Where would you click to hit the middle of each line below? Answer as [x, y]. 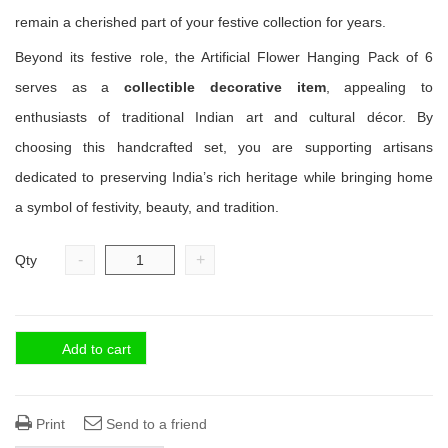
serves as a [70, 87]
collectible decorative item [225, 87]
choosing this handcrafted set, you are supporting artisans [224, 147]
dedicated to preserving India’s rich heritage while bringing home [224, 177]
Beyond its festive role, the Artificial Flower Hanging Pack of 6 [224, 57]
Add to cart [96, 349]
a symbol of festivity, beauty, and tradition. [147, 207]
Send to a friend [154, 424]
